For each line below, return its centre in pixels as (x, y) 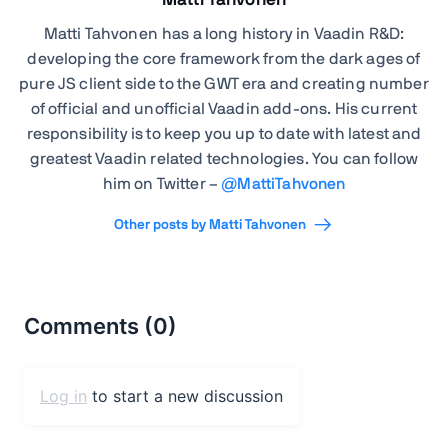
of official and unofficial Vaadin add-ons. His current (224, 109)
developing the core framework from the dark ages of (224, 59)
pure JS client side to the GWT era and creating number (224, 84)
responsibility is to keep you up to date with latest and (224, 134)
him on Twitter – (162, 184)
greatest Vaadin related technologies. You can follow (224, 159)
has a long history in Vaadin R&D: (281, 34)
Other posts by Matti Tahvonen (210, 224)
